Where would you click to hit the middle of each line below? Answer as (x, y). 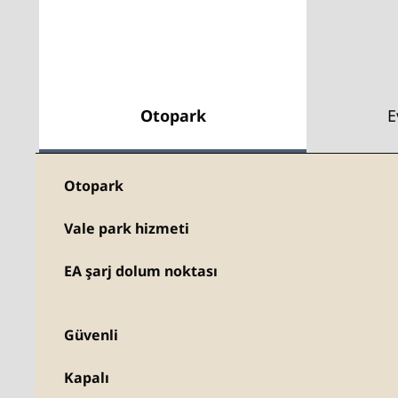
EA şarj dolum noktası (141, 271)
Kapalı (87, 378)
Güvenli (91, 335)
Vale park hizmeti (127, 228)
